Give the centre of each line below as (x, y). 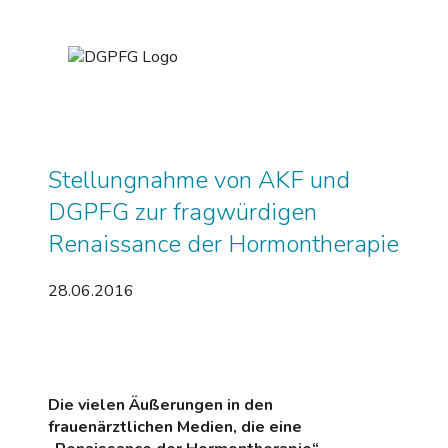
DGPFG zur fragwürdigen (182, 211)
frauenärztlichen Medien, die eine (175, 426)
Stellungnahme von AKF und (199, 179)
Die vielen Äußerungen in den (160, 404)
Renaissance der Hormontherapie (223, 243)
